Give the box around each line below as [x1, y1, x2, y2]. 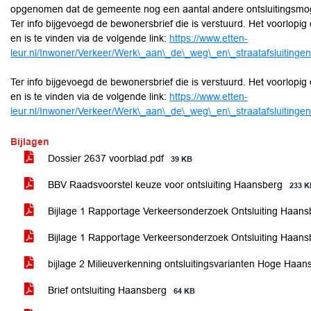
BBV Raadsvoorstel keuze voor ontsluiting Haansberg [45, 179, 285, 190]
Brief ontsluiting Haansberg [45, 285, 169, 296]
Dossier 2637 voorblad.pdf [45, 153, 167, 164]
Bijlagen [10, 136, 49, 147]
